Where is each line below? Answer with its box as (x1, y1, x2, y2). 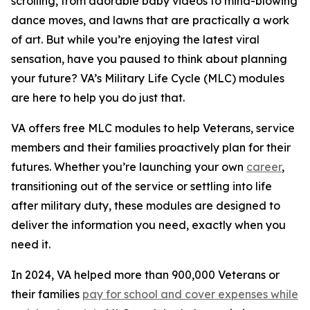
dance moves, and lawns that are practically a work (11, 13, 289, 27)
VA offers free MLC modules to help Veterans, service (11, 121, 295, 135)
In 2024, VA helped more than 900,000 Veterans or (11, 268, 280, 282)
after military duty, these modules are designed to (11, 199, 280, 212)
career (246, 160, 282, 174)
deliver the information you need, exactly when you (11, 218, 286, 232)
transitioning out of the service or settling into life (11, 179, 272, 193)
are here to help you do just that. (11, 91, 185, 104)
